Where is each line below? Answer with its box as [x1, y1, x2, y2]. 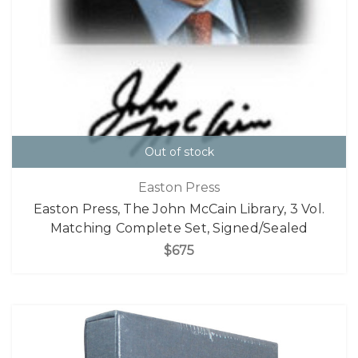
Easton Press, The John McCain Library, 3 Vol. [33, 201, 325, 217]
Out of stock [144, 145, 214, 160]
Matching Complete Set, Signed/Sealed [50, 221, 308, 236]
